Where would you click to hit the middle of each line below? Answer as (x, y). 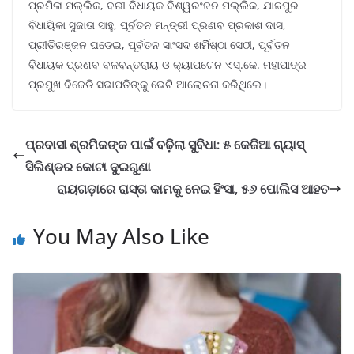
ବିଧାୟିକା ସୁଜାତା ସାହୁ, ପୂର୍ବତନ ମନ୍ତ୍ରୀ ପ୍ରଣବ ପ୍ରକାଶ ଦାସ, (157, 25)
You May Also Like (121, 237)
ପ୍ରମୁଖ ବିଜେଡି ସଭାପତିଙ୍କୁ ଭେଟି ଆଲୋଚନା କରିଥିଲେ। (147, 85)
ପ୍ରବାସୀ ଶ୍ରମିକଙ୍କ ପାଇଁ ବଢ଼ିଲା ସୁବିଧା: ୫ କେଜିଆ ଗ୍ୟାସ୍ (165, 145)
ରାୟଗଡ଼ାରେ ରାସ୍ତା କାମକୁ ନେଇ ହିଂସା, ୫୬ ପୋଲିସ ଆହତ (193, 189)
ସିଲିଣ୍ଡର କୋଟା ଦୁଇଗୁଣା (88, 167)
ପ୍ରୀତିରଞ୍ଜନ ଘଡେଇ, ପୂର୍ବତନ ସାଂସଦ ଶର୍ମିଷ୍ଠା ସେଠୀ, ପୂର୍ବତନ (159, 45)
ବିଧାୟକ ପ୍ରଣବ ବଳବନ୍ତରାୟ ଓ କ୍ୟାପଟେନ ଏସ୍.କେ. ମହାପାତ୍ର (168, 65)
